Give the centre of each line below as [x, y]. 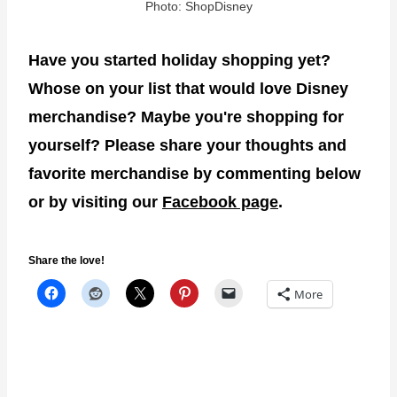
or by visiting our [95, 202]
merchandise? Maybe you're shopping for [186, 117]
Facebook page [220, 202]
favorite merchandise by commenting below [195, 173]
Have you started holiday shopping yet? [179, 60]
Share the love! [66, 260]
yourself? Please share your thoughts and [187, 145]
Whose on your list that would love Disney [188, 88]
